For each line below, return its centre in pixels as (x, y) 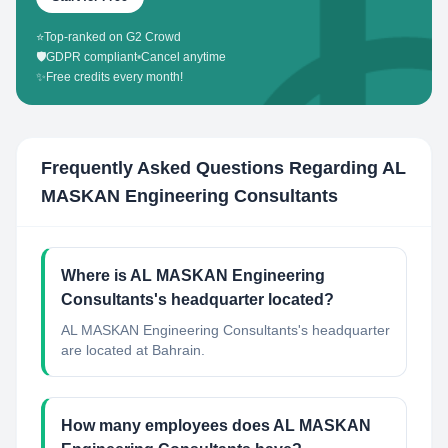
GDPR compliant (91, 57)
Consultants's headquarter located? (197, 299)
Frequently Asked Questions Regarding (211, 168)
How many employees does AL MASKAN (216, 425)
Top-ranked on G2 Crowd (112, 37)
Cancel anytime (183, 57)
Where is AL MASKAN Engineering (193, 275)
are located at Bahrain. (133, 350)
